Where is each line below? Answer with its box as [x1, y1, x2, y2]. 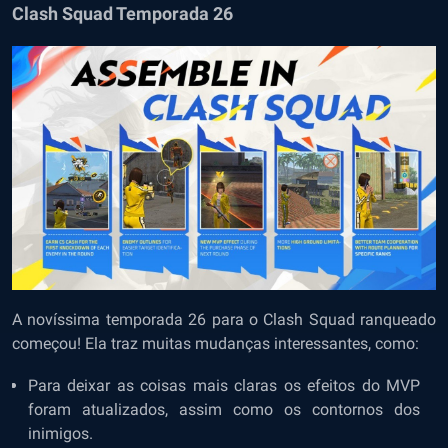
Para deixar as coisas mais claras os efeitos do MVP [28, 375, 420, 395]
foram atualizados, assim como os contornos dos [28, 399, 420, 419]
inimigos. [28, 423, 93, 443]
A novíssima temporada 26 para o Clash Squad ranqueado [12, 309, 436, 329]
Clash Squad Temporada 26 [12, 3, 233, 25]
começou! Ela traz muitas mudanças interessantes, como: [12, 333, 419, 353]
